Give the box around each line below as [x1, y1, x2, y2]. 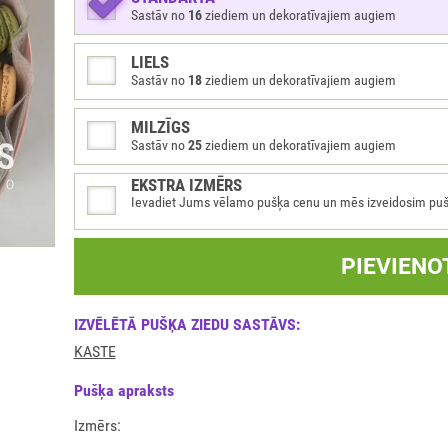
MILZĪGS [130, 117, 190, 137]
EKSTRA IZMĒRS [130, 175, 242, 195]
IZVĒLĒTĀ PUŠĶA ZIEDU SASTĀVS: [73, 315, 300, 334]
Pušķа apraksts [73, 381, 174, 400]
